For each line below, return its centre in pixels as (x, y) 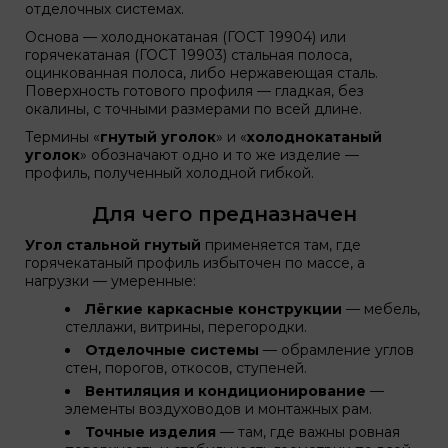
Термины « (62, 137)
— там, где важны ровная (308, 432)
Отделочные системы (172, 350)
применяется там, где (281, 245)
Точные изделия (150, 432)
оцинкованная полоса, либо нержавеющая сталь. (201, 73)
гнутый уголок (158, 137)
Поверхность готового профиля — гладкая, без (194, 91)
